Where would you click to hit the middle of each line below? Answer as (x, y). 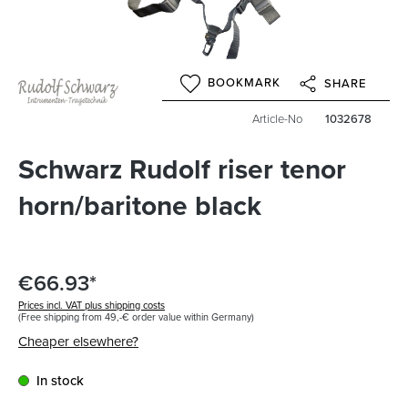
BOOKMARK (245, 83)
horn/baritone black (140, 206)
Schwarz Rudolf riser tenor (182, 170)
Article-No (277, 119)
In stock (60, 381)
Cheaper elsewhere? (78, 342)
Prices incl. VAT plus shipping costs (92, 306)
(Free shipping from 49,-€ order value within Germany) (136, 317)
